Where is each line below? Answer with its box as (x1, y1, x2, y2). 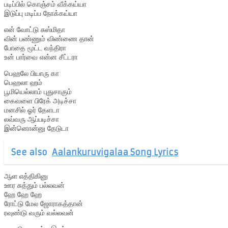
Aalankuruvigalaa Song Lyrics (52, 147, 178, 157)
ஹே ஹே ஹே (4, 189, 42, 199)
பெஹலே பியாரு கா (4, 68, 59, 78)
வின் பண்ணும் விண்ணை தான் (4, 34, 94, 43)
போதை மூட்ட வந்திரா (4, 43, 66, 52)
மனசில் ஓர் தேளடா (4, 105, 60, 115)
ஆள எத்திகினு (4, 171, 48, 181)
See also (11, 147, 47, 157)
